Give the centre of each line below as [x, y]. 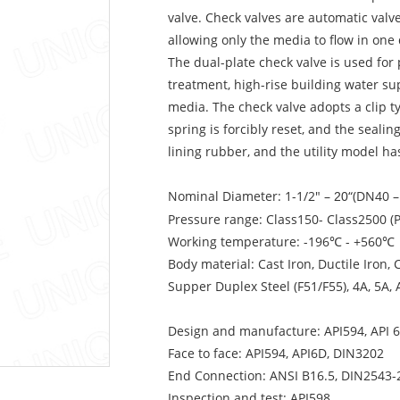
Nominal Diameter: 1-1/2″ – [251, 196]
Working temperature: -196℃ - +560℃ [281, 242]
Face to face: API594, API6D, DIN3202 [276, 354]
